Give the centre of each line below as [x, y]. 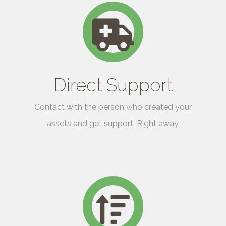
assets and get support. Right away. [113, 124]
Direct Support [113, 85]
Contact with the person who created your [113, 107]
